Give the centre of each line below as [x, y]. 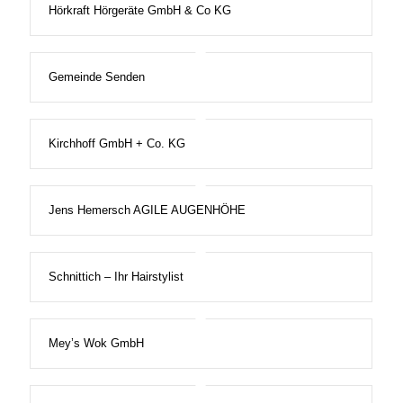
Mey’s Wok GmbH [96, 344]
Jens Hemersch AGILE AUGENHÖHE [147, 210]
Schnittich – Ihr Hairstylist [116, 277]
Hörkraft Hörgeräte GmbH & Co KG [139, 11]
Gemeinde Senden [96, 77]
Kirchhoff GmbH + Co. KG [116, 144]
